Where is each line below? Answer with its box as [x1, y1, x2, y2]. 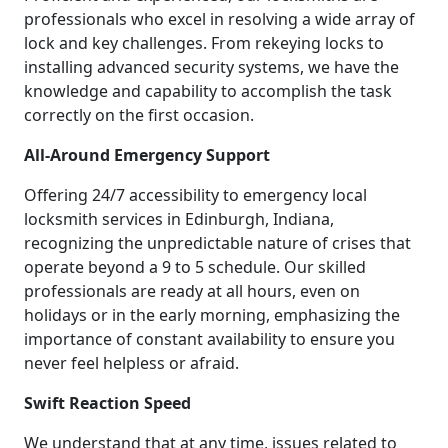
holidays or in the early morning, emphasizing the [24, 304, 400, 327]
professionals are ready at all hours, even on [24, 280, 360, 303]
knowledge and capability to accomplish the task [24, 80, 392, 103]
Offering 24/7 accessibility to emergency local [24, 184, 367, 207]
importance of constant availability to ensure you [24, 328, 395, 351]
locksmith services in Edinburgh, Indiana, [24, 208, 334, 231]
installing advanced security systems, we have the [24, 56, 399, 79]
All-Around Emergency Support [24, 144, 270, 167]
